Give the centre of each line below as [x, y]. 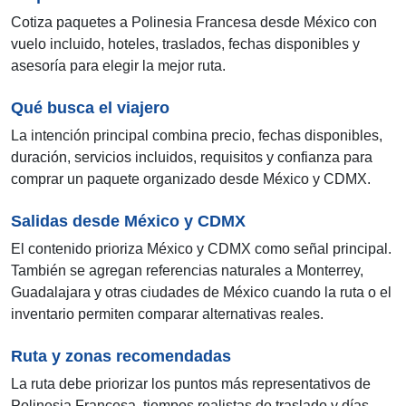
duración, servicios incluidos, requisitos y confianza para [192, 158]
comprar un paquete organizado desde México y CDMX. [191, 179]
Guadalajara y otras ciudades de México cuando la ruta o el [201, 293]
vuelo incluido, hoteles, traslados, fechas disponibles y [185, 44]
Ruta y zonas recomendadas [121, 357]
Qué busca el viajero [90, 108]
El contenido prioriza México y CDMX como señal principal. [201, 249]
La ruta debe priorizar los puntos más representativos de [191, 384]
